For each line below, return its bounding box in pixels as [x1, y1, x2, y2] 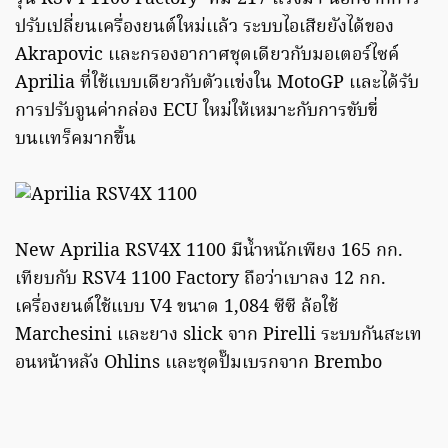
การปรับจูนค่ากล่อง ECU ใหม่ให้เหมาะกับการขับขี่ [15, 97, 378, 127]
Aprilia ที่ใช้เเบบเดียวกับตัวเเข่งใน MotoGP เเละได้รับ [15, 69, 419, 99]
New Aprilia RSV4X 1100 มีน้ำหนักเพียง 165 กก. [15, 237, 403, 267]
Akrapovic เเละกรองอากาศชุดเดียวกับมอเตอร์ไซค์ [15, 41, 399, 71]
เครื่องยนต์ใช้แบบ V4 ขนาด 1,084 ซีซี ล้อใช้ [15, 293, 338, 323]
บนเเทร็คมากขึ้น [15, 125, 136, 155]
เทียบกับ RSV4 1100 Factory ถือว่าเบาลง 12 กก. [15, 265, 386, 295]
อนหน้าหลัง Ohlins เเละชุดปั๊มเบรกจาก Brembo [15, 349, 382, 379]
